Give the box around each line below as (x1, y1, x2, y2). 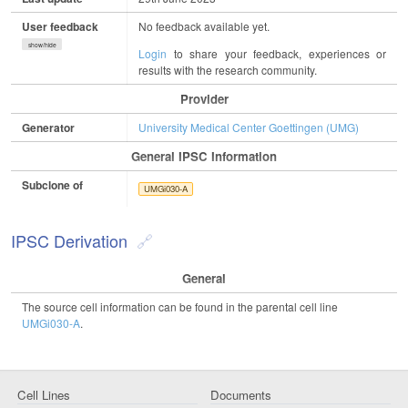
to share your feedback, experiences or (167, 45, 386, 61)
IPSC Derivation (11, 228, 127, 252)
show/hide (27, 39, 56, 49)
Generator (22, 118, 75, 136)
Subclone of (22, 176, 83, 193)
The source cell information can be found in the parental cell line (22, 298, 338, 314)
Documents (209, 386, 271, 404)
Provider (179, 89, 229, 107)
